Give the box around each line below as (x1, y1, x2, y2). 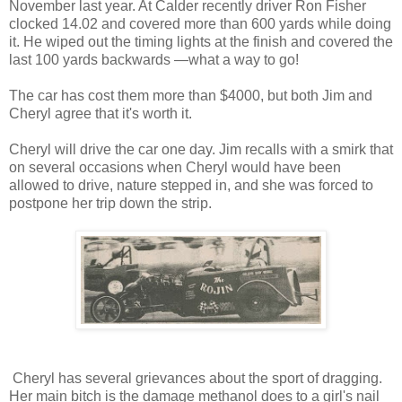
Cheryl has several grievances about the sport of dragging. (9, 370, 382, 386)
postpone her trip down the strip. (9, 195, 212, 211)
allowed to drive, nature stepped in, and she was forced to (9, 177, 373, 193)
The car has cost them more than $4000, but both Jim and (9, 87, 372, 103)
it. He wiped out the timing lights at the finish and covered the (9, 33, 393, 49)
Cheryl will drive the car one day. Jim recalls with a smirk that (9, 141, 393, 157)
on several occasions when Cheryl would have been (9, 159, 341, 175)
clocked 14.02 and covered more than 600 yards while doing (9, 15, 391, 31)
